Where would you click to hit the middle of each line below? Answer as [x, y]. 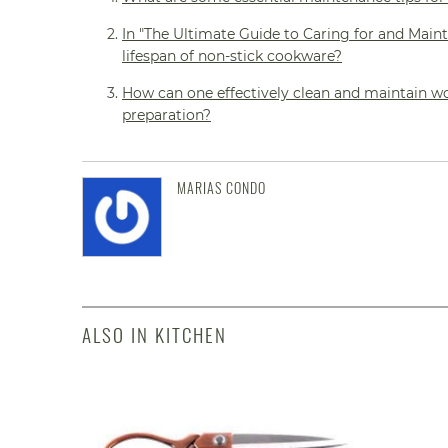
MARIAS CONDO [221, 187]
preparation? [166, 114]
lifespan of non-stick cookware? [232, 55]
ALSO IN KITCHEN [154, 333]
